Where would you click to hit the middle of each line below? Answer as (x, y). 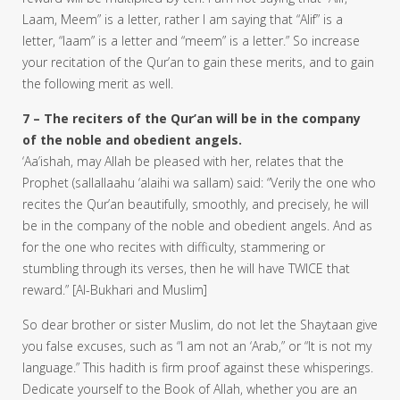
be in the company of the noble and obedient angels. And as (197, 225)
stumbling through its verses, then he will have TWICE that (186, 268)
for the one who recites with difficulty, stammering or (174, 246)
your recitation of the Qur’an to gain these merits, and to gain (198, 62)
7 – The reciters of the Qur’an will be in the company (192, 118)
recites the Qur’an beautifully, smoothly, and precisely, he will (196, 204)
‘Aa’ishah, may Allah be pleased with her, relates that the (183, 161)
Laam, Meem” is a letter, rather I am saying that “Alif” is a (183, 19)
